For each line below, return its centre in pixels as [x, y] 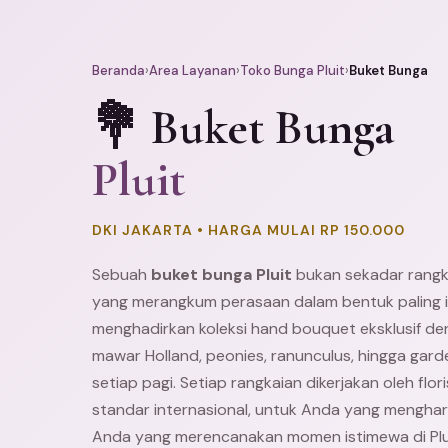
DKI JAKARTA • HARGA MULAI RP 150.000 [248, 230]
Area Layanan [192, 70]
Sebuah [121, 274]
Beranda [118, 70]
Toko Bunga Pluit [292, 70]
